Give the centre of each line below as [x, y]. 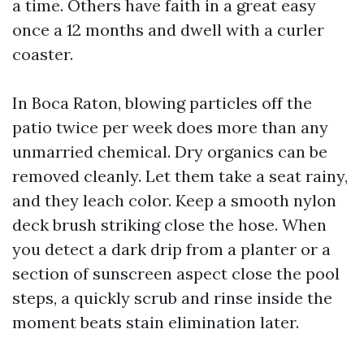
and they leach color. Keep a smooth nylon [174, 200]
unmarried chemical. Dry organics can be [170, 152]
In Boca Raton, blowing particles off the [162, 103]
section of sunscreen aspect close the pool [176, 273]
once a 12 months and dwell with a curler [168, 30]
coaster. [43, 54]
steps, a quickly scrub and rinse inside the [172, 298]
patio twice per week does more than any [170, 127]
